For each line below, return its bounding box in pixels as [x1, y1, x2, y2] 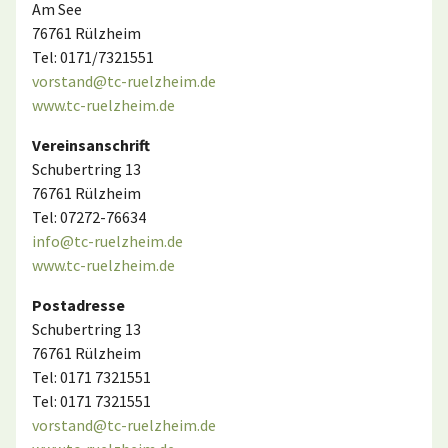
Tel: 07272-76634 [32, 207, 146, 227]
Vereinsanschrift [32, 135, 150, 155]
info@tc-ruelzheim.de [32, 231, 183, 251]
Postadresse [32, 295, 125, 315]
